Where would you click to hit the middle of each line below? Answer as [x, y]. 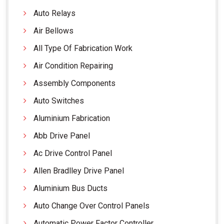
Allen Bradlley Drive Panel [79, 170]
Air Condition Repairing [73, 65]
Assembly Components [74, 83]
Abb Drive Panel [62, 135]
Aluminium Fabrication [72, 118]
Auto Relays [54, 13]
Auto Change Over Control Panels [91, 205]
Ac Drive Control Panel [73, 153]
